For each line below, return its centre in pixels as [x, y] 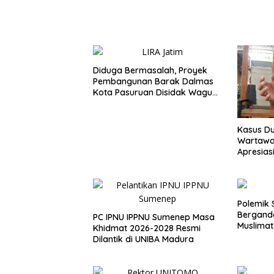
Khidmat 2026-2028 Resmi [147, 228]
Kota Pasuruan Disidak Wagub [155, 93]
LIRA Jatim [114, 104]
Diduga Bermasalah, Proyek [150, 71]
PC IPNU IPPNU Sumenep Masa [154, 217]
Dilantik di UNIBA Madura [143, 239]
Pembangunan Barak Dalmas [153, 82]
